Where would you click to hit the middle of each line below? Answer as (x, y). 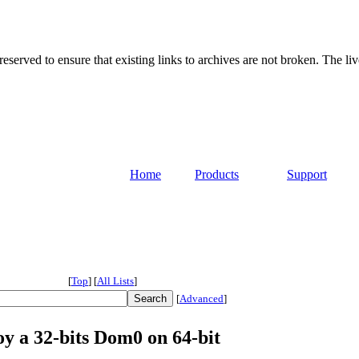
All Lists (115, 281)
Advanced (202, 299)
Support (307, 175)
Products (217, 175)
